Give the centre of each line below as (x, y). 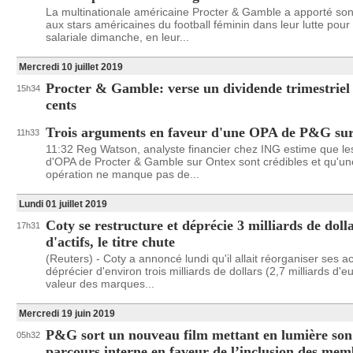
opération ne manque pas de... (123, 174)
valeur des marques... (100, 284)
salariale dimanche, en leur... (117, 37)
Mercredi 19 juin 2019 (67, 314)
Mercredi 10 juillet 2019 (71, 67)
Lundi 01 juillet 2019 (63, 204)
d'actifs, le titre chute (110, 242)
